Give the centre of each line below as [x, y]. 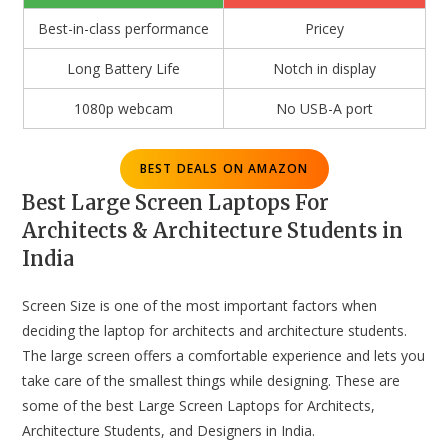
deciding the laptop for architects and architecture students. [215, 330]
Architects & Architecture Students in [213, 230]
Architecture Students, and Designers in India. [169, 430]
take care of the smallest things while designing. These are [211, 380]
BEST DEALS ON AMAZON [224, 168]
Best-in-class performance [123, 28]
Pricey [324, 28]
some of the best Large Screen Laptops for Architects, [199, 405]
